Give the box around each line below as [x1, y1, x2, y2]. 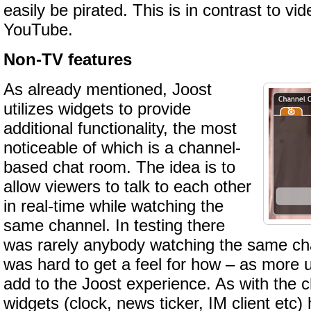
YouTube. [3, 21, 73, 39]
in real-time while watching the [3, 197, 224, 215]
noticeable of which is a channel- [3, 139, 241, 157]
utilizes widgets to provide [3, 100, 191, 118]
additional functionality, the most [3, 119, 237, 137]
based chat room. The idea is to [3, 158, 235, 176]
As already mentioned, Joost [3, 81, 212, 99]
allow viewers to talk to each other [3, 178, 251, 196]
